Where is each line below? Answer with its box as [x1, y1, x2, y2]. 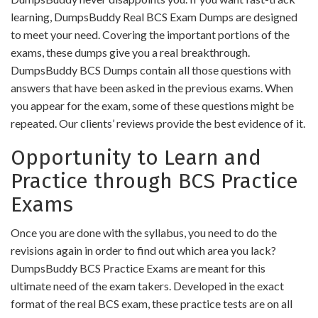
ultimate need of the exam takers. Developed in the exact [11, 279, 284, 292]
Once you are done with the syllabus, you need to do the [11, 226, 277, 239]
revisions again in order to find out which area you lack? [11, 243, 276, 257]
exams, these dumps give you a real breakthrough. [11, 45, 250, 59]
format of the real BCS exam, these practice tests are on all [11, 297, 292, 310]
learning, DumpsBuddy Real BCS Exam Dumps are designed [11, 10, 297, 23]
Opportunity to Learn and [11, 145, 261, 170]
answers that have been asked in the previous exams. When [11, 81, 293, 94]
